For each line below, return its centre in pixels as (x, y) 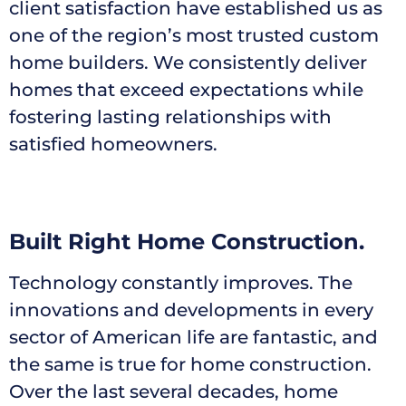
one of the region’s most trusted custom (194, 35)
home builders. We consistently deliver (188, 62)
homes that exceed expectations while (186, 89)
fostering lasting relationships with (170, 116)
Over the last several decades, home (174, 391)
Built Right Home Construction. (187, 241)
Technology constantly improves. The (181, 282)
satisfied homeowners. (116, 144)
